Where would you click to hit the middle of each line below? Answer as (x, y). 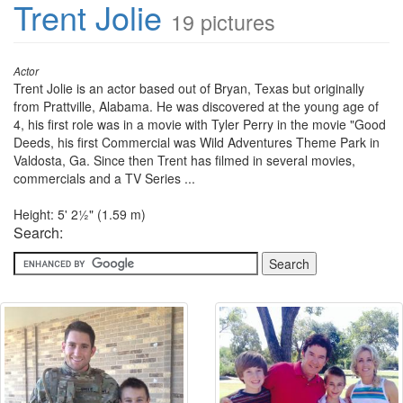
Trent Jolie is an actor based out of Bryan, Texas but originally (189, 88)
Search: (38, 233)
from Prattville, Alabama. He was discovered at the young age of (196, 106)
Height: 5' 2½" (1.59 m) (80, 214)
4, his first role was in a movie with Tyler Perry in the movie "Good (200, 124)
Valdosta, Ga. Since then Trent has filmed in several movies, (184, 160)
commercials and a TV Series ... (104, 178)
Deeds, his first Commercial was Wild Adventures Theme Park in (197, 142)
